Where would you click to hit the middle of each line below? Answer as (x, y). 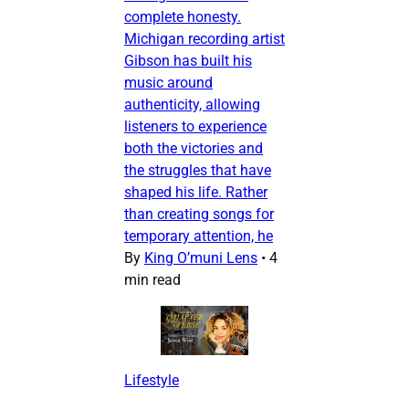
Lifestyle (152, 381)
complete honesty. (183, 17)
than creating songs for (199, 215)
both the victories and (194, 149)
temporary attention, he (199, 236)
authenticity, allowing (192, 105)
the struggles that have (198, 171)
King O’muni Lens (201, 258)
